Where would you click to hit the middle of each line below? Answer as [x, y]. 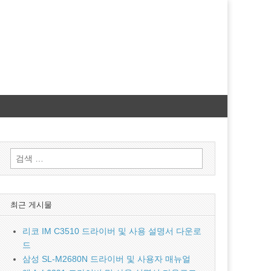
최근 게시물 [31, 205]
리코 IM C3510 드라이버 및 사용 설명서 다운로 [112, 231]
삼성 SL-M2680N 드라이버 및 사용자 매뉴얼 [107, 259]
